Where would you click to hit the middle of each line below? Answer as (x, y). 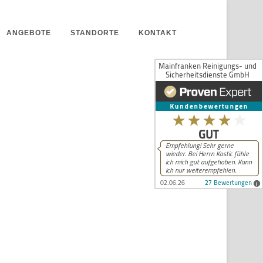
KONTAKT (158, 33)
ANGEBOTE (29, 33)
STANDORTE (95, 33)
